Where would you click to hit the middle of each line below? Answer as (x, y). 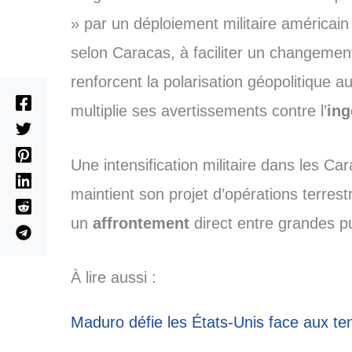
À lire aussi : (113, 278)
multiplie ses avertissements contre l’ (198, 111)
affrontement (141, 224)
